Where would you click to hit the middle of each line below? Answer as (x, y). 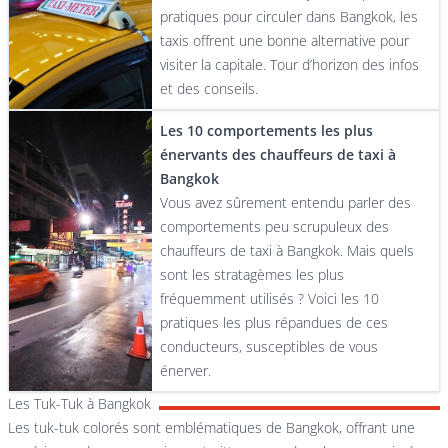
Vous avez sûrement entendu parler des (286, 202)
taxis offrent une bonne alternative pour (285, 40)
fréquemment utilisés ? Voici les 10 (270, 298)
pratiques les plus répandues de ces (274, 322)
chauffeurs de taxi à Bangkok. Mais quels (287, 250)
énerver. (186, 370)
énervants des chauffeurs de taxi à (278, 154)
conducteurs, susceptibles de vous (269, 346)
